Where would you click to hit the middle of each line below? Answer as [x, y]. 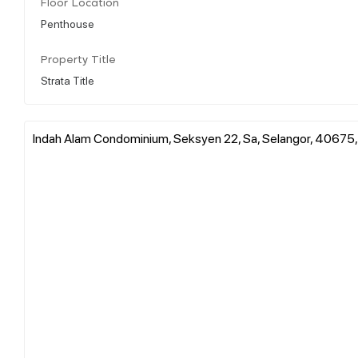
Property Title [78, 60]
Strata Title [68, 80]
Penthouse [68, 23]
